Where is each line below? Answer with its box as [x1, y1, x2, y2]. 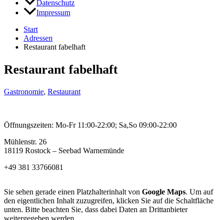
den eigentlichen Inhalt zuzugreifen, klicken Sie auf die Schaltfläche [4, 196, 214, 205]
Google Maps [142, 188, 186, 196]
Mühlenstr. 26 [4, 137, 47, 146]
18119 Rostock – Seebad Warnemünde [4, 146, 124, 155]
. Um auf [186, 188, 213, 196]
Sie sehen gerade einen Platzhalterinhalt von [4, 188, 142, 196]
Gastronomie [4, 87, 44, 96]
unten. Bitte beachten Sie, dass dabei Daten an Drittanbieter [4, 205, 188, 214]
